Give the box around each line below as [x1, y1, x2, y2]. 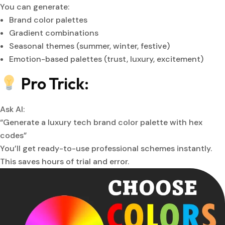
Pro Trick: [18, 73, 89, 94]
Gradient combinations [9, 28, 98, 39]
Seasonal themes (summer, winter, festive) [9, 41, 170, 52]
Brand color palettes [9, 15, 87, 26]
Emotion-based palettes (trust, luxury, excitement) [9, 54, 203, 65]
